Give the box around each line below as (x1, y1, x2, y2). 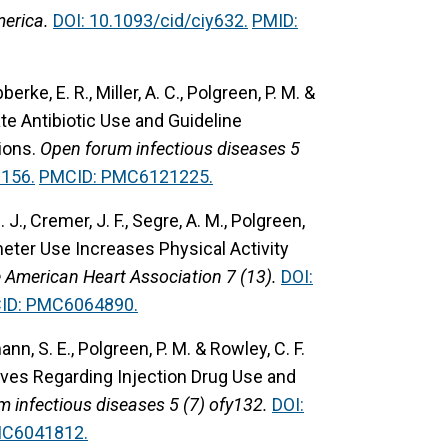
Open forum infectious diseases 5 (40, 137, 300, 159)
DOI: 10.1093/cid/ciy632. (53, 9, 248, 31)
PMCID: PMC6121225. (39, 165, 213, 187)
